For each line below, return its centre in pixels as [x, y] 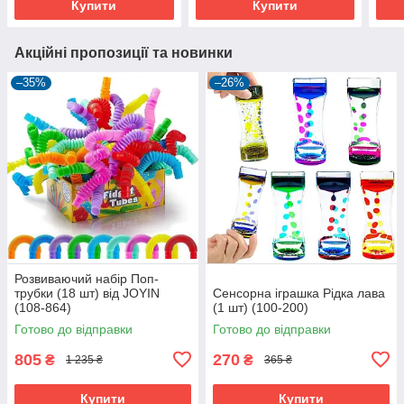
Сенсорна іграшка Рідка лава [299, 293]
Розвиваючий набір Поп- [87, 278]
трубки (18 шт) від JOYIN [87, 293]
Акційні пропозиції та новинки [124, 52]
